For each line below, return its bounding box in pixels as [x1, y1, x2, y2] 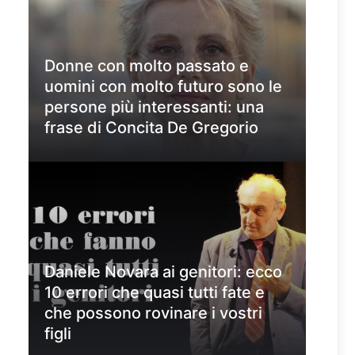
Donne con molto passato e [44, 56, 249, 75]
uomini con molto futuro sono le [44, 77, 282, 96]
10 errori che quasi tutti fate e [44, 283, 265, 302]
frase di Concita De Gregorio [44, 118, 258, 137]
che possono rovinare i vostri [44, 303, 262, 323]
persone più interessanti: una [44, 97, 264, 116]
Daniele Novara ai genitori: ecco [44, 262, 282, 281]
